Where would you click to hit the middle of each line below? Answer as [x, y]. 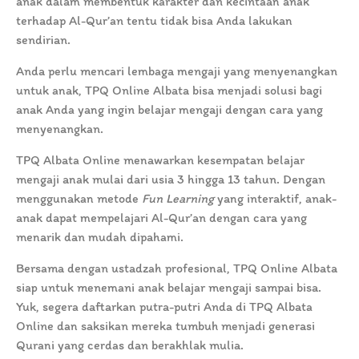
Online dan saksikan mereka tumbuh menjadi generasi [165, 326]
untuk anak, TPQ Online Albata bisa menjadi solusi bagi [169, 91]
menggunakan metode [79, 199]
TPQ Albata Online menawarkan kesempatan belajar [160, 160]
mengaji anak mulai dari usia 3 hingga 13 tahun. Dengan [171, 179]
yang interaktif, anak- [275, 199]
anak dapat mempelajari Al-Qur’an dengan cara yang [161, 218]
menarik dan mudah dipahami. [101, 237]
